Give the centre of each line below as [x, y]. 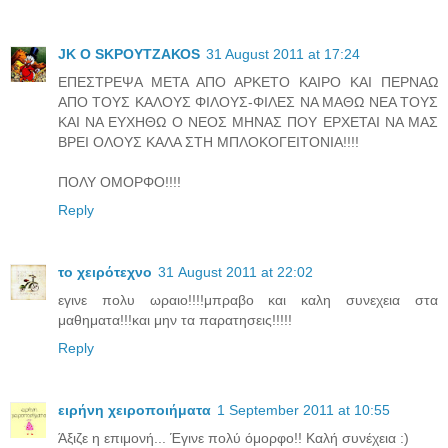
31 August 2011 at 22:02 [235, 271]
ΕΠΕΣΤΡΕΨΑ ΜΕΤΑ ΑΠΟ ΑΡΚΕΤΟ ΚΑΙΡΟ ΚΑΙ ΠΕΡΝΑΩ [248, 81]
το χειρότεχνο [105, 271]
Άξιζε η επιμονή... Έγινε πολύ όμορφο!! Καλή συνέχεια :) [233, 437]
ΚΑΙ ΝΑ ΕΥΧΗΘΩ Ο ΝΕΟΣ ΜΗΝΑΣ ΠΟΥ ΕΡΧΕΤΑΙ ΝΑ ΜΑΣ [248, 121]
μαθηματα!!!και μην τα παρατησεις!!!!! [175, 319]
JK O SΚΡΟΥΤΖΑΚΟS [129, 53]
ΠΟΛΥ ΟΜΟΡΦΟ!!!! [119, 181]
